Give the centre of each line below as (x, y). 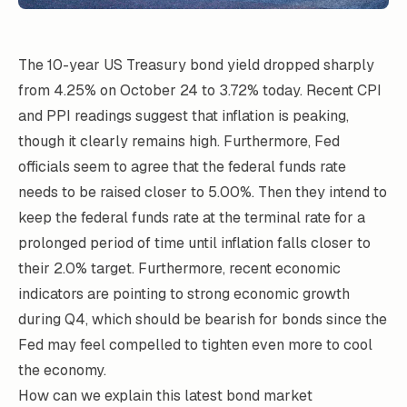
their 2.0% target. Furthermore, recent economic (179, 268)
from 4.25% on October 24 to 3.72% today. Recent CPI (200, 90)
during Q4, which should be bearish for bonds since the (203, 319)
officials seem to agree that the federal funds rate (182, 166)
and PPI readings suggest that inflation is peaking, (184, 115)
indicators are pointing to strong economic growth (184, 293)
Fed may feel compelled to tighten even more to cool (195, 344)
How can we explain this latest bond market (165, 395)
